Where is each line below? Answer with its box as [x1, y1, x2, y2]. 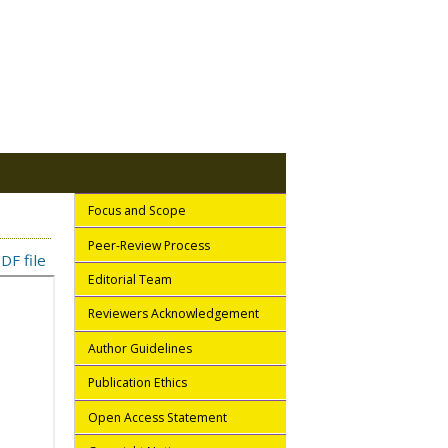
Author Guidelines [88, 339, 192, 357]
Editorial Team [88, 270, 172, 288]
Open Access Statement [88, 408, 227, 426]
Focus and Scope [88, 202, 186, 220]
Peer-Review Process [88, 236, 210, 254]
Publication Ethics [88, 374, 187, 392]
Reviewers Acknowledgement [88, 305, 259, 323]
